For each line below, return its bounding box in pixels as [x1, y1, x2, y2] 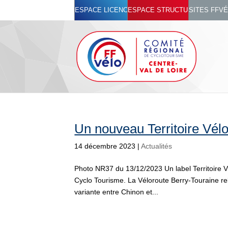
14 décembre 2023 [74, 142, 136, 150]
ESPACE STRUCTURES [128, 6, 202, 14]
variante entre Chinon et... [74, 188, 159, 196]
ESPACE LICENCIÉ [75, 6, 135, 14]
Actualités [141, 142, 173, 150]
